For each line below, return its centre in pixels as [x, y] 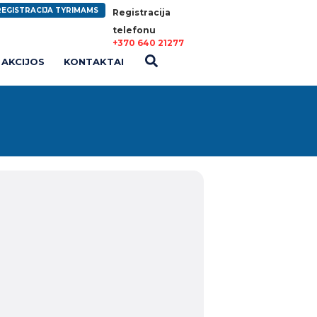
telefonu [134, 30]
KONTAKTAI [94, 62]
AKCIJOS [23, 62]
